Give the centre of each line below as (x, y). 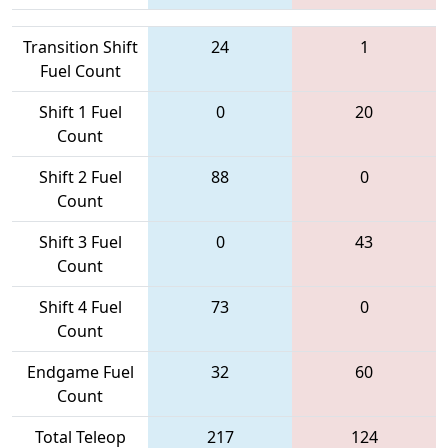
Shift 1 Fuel (80, 111)
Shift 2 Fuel (80, 176)
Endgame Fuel (80, 371)
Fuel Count (80, 70)
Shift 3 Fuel (80, 241)
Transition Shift (80, 46)
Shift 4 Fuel (80, 306)
